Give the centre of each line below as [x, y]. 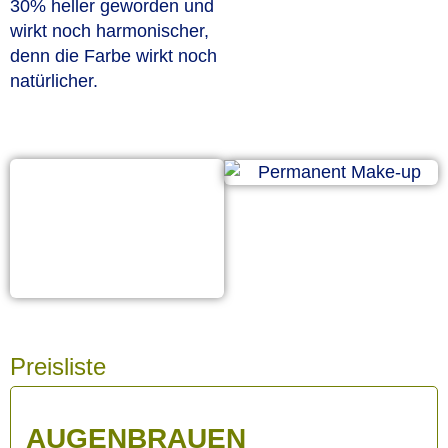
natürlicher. [54, 81]
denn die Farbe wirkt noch [113, 56]
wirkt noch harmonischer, [109, 31]
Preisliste [58, 366]
